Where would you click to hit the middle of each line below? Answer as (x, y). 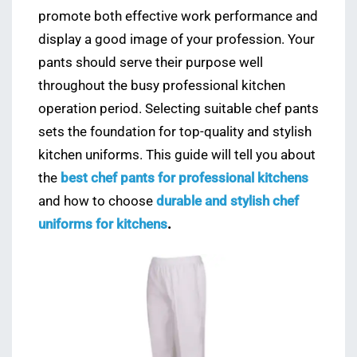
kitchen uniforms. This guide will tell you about (177, 155)
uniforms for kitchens (103, 224)
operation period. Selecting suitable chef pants (178, 109)
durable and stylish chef (228, 201)
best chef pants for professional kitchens (184, 178)
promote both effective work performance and (178, 16)
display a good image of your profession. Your (177, 39)
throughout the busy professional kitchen (162, 86)
